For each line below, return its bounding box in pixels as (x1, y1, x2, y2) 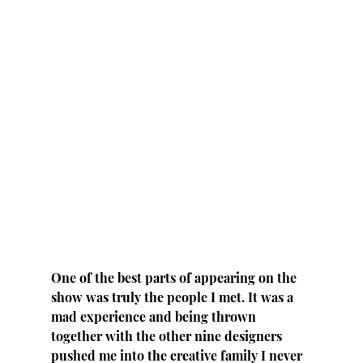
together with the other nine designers (50, 327, 285, 344)
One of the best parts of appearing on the (50, 268, 300, 286)
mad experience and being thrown (50, 307, 259, 325)
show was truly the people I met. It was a (50, 288, 297, 305)
